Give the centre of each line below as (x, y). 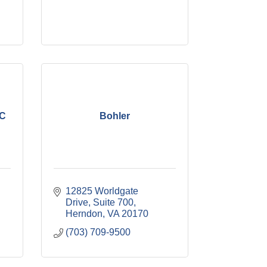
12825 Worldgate (102, 191)
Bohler (114, 116)
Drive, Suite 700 (99, 202)
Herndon (84, 214)
